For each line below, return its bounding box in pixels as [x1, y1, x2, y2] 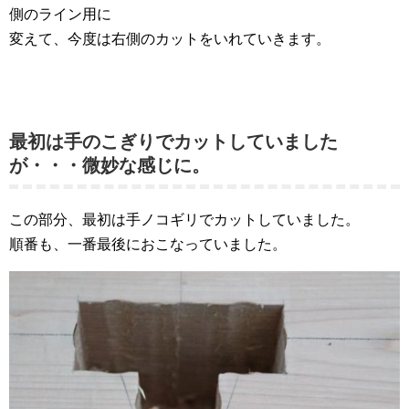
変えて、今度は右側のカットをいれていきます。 [9, 30, 330, 47]
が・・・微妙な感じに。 [9, 154, 210, 175]
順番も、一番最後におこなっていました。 [9, 236, 287, 252]
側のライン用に [9, 5, 111, 22]
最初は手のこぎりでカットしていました [9, 131, 338, 152]
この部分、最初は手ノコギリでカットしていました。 [9, 211, 360, 227]
